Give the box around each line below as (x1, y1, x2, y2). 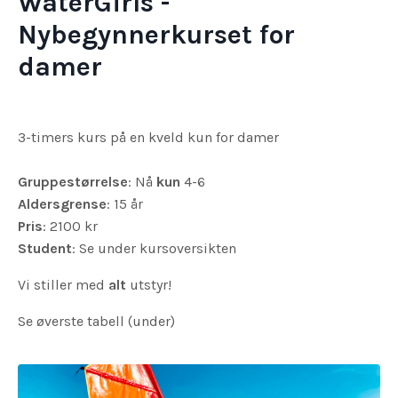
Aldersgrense (18, 195, 107, 212)
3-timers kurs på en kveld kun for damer (18, 128, 279, 146)
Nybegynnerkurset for (18, 18, 295, 51)
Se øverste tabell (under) (18, 312, 175, 330)
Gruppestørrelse (18, 172, 128, 190)
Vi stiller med (18, 275, 108, 293)
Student (18, 239, 72, 257)
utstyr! (126, 275, 171, 293)
